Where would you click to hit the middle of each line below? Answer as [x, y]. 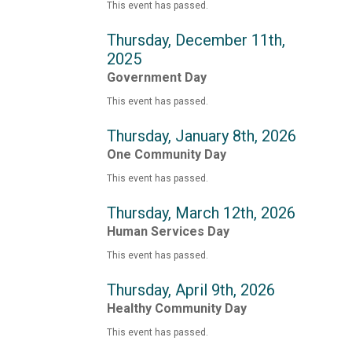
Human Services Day [168, 231]
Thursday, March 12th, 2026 [201, 213]
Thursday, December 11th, [196, 40]
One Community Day [166, 154]
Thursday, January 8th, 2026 [201, 136]
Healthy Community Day [176, 308]
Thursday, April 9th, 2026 [191, 290]
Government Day [156, 77]
